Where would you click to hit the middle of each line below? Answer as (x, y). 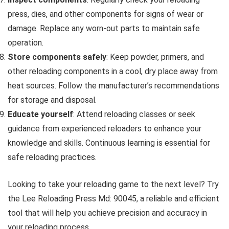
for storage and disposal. (52, 100)
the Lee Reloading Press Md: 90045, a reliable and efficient (113, 198)
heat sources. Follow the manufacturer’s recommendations (113, 85)
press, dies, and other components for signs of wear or (106, 14)
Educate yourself (40, 114)
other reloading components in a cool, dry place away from (113, 71)
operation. (26, 42)
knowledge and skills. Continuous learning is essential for (109, 143)
